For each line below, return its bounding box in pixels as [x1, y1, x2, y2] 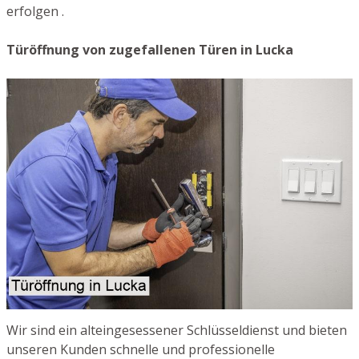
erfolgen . [6, 2, 64, 20]
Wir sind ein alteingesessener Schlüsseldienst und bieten [6, 321, 347, 340]
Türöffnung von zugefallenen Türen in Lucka [6, 40, 293, 58]
